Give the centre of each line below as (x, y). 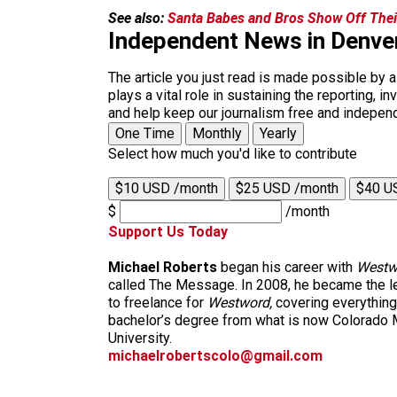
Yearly (278, 133)
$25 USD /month (287, 188)
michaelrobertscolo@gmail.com (215, 356)
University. (140, 338)
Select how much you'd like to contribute (233, 154)
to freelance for (158, 303)
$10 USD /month (167, 188)
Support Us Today (168, 232)
